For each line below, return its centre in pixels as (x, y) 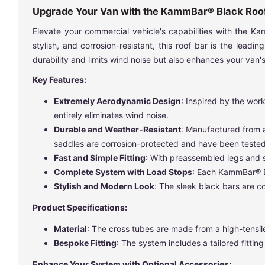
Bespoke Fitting (85, 243)
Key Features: (59, 80)
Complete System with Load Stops (123, 172)
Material (70, 229)
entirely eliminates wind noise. (111, 115)
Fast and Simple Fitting (100, 158)
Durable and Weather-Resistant (117, 129)
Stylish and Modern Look (104, 186)
